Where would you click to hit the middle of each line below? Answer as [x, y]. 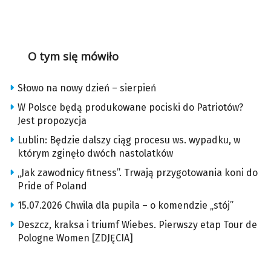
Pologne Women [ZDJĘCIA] [75, 238]
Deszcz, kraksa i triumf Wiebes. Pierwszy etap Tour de [137, 225]
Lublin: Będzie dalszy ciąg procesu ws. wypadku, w [129, 140]
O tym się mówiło [73, 57]
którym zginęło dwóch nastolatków [95, 154]
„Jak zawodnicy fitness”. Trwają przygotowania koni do [138, 173]
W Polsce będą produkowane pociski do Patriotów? [130, 108]
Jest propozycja [52, 121]
